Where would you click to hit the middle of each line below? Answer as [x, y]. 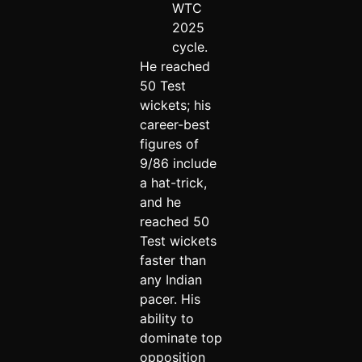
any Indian [170, 279]
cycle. [189, 46]
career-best [175, 124]
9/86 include [178, 163]
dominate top [181, 337]
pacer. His [170, 299]
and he [160, 202]
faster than [173, 260]
